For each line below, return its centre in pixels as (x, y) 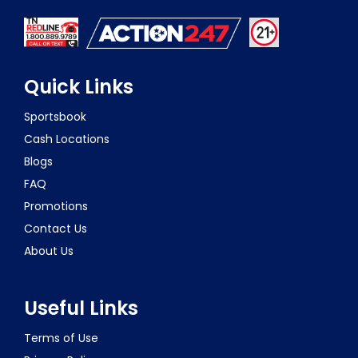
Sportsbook (55, 116)
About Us (49, 251)
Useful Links (81, 308)
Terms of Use (61, 338)
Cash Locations (67, 139)
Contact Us (56, 228)
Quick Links (79, 86)
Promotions (56, 206)
